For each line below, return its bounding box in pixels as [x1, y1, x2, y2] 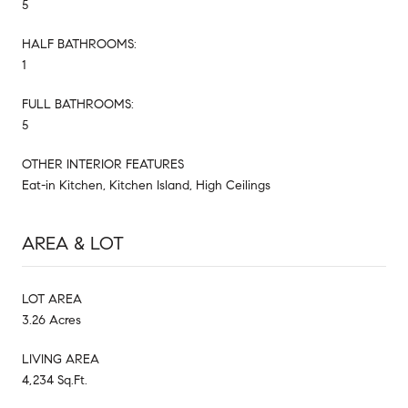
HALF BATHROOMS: [22, 36, 137, 52]
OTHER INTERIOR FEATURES [22, 156, 184, 172]
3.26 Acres [22, 311, 81, 328]
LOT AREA [22, 291, 82, 307]
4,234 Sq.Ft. [22, 372, 87, 388]
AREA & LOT [22, 231, 124, 255]
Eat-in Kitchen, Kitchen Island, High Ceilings [22, 177, 270, 193]
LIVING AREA [22, 351, 99, 367]
